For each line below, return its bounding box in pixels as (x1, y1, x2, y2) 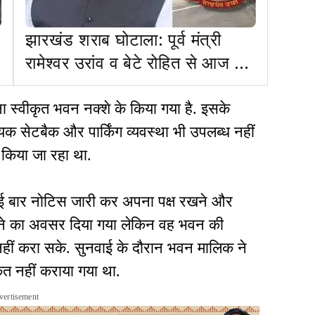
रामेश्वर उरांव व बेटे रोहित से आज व (25, 50, 244, 73)
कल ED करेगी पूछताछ (25, 73, 168, 96)
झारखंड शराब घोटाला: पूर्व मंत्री (25, 27, 221, 50)
